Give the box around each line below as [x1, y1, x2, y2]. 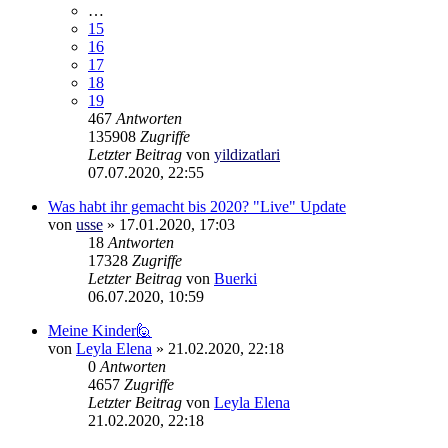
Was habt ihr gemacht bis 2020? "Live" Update [48, 197, 346, 215]
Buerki [214, 269, 257, 287]
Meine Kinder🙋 [48, 321, 152, 339]
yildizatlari [214, 145, 280, 163]
